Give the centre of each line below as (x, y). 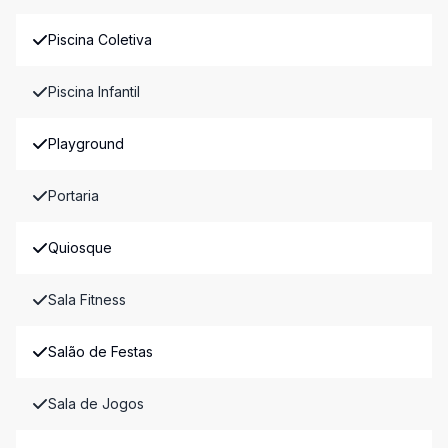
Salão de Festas (100, 351)
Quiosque (80, 247)
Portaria (73, 195)
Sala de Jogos (96, 403)
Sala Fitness (87, 299)
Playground (86, 143)
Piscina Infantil (94, 91)
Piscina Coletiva (100, 39)
